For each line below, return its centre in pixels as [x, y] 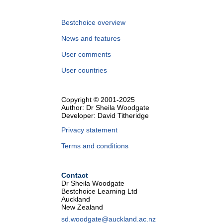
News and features [91, 38]
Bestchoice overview [93, 22]
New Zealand [82, 207]
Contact [75, 175]
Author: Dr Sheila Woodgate [105, 108]
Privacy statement [89, 130]
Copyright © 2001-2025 [98, 100]
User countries [84, 70]
